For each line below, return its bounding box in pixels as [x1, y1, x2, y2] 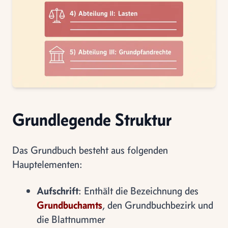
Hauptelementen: [12, 158, 82, 170]
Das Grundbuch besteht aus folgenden [12, 144, 168, 156]
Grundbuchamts [37, 198, 102, 211]
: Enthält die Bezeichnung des [78, 184, 198, 197]
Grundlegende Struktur [12, 108, 172, 130]
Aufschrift [37, 184, 78, 197]
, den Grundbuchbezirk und [102, 198, 213, 211]
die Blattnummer [37, 213, 105, 225]
